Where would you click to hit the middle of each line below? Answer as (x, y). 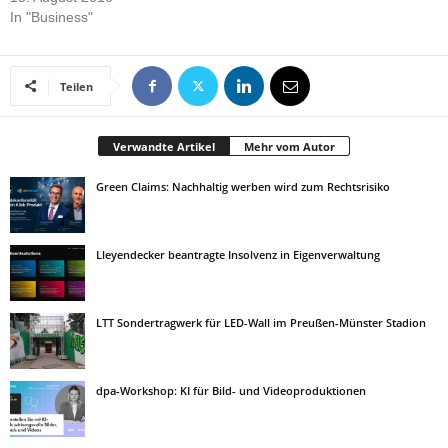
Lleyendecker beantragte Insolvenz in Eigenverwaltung (238, 254)
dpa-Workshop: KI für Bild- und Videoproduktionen (231, 390)
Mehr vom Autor (289, 146)
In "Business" (51, 17)
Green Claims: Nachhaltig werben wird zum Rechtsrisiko (243, 186)
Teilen (76, 86)
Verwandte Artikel (164, 146)
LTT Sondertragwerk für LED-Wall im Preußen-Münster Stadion (261, 322)
